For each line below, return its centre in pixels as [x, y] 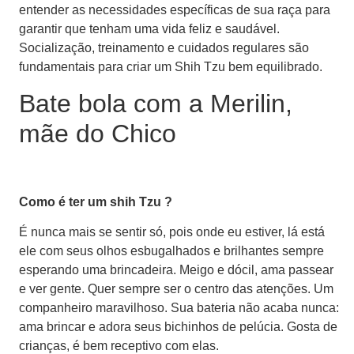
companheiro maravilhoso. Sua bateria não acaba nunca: [179, 308]
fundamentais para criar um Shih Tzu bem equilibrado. [171, 67]
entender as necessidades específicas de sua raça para [175, 10]
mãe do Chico [98, 133]
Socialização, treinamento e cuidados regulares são [164, 48]
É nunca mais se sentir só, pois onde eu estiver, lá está [172, 232]
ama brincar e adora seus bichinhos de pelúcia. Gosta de [178, 327]
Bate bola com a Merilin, [156, 103]
